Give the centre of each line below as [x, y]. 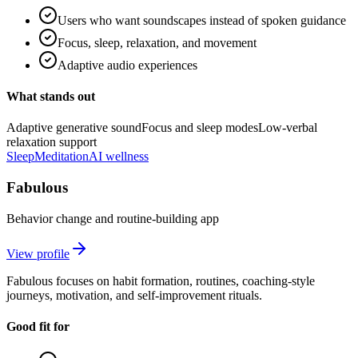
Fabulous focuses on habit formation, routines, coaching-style [161, 280]
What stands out [51, 97]
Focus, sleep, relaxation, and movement [157, 42]
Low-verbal [288, 128]
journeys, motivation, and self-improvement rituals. [134, 295]
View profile [38, 253]
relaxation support [52, 142]
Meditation [62, 157]
